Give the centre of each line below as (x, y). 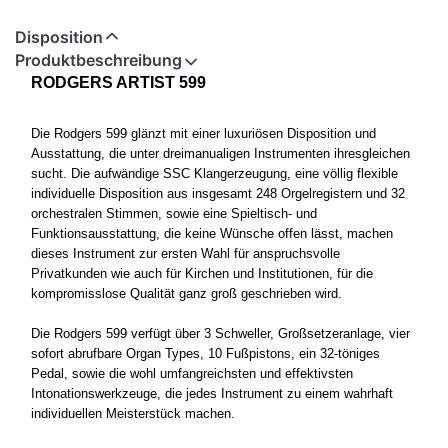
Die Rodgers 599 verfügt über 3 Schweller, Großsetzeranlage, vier (220, 334)
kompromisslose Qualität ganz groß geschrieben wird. (186, 294)
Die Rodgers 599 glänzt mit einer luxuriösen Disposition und (203, 134)
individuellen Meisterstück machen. (133, 414)
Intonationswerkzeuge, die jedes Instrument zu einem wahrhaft (212, 394)
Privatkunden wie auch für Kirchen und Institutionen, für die (202, 274)
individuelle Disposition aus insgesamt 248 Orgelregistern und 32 (218, 194)
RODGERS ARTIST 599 (118, 83)
